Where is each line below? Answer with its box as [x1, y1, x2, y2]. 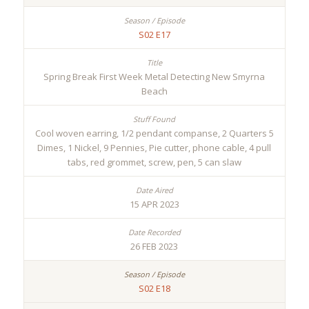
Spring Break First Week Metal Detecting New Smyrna [43, 70, 266, 83]
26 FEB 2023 [130, 240, 179, 253]
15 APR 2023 [129, 198, 179, 211]
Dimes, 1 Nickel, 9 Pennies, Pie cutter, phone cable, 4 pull [37, 141, 272, 154]
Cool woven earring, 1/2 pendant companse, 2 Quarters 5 [34, 127, 274, 140]
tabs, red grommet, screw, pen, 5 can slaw [67, 156, 241, 169]
